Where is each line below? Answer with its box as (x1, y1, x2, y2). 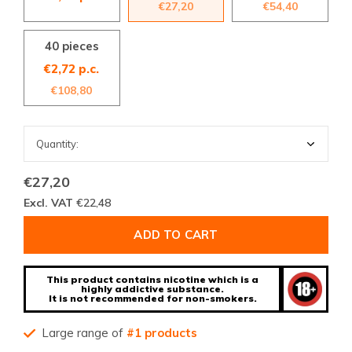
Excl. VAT (24, 196, 76, 210)
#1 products (126, 324, 197, 340)
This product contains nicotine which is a (46, 273, 258, 285)
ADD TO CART (134, 227, 218, 242)
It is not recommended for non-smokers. (48, 291, 257, 304)
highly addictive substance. (81, 282, 224, 295)
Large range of (42, 324, 126, 340)
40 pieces (44, 38, 99, 53)
